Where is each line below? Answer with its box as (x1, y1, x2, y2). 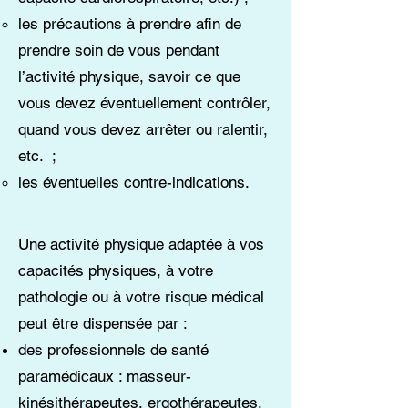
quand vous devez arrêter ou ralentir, (18, 120, 268, 138)
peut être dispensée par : (18, 314, 192, 332)
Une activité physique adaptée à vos (18, 235, 264, 253)
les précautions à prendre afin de (18, 15, 241, 33)
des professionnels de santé (18, 341, 209, 359)
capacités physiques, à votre (18, 261, 213, 280)
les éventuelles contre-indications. (18, 173, 250, 191)
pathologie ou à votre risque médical (18, 288, 264, 306)
